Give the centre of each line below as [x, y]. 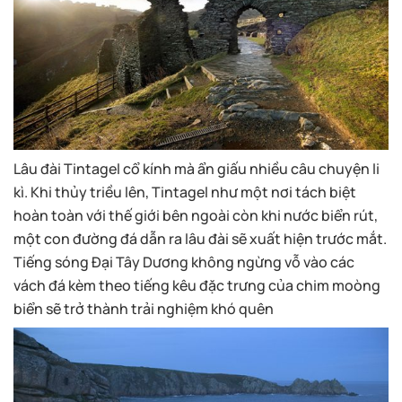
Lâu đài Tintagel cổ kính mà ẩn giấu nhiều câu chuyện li [197, 168]
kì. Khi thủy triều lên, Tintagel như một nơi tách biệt [185, 192]
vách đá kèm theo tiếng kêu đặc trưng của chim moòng [197, 285]
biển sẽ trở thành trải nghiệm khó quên [144, 308]
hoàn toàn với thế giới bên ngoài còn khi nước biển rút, [196, 215]
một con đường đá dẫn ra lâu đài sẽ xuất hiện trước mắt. [200, 238]
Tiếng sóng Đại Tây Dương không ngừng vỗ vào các [184, 262]
